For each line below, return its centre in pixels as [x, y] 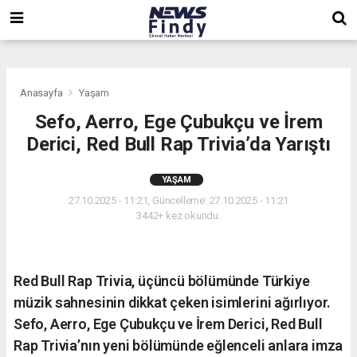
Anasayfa [43, 92]
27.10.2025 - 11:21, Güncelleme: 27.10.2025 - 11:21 [178, 200]
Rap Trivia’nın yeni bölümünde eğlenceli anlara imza [178, 345]
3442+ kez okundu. [178, 215]
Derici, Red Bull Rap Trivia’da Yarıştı [178, 144]
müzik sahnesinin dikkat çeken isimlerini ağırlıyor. [173, 302]
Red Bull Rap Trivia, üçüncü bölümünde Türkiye [162, 280]
